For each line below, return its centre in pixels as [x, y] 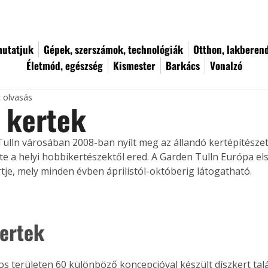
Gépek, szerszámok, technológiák [113, 49]
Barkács [183, 66]
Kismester [134, 66]
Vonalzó [226, 66]
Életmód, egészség [65, 66]
